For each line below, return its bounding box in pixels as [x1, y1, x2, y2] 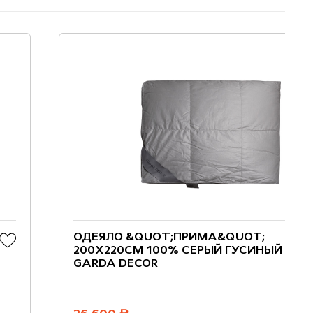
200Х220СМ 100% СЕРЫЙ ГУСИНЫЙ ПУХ [73, 245, 311, 257]
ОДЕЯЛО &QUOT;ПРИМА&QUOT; [73, 232, 265, 244]
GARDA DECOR [73, 259, 158, 270]
